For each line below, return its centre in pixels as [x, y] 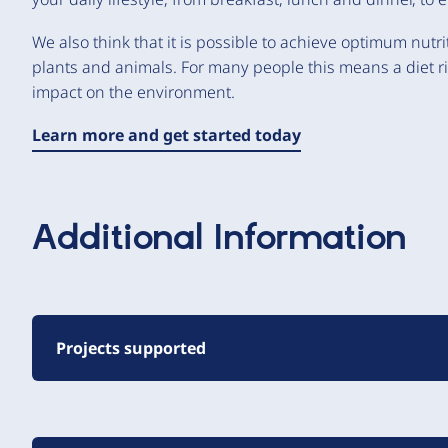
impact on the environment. [133, 92]
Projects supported [131, 348]
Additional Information [219, 239]
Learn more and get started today [166, 135]
